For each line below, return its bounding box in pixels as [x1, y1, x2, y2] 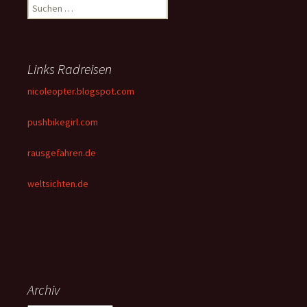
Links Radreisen [27, 60, 112, 77]
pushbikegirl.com [27, 115, 98, 128]
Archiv [27, 280, 60, 298]
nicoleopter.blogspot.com [27, 84, 134, 97]
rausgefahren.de [27, 146, 96, 159]
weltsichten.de [27, 177, 88, 190]
